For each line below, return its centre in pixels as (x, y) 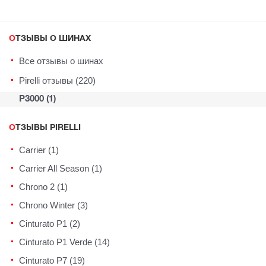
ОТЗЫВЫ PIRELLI (48, 128)
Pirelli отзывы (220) (57, 81)
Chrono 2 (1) (43, 187)
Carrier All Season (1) (61, 169)
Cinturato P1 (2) (50, 224)
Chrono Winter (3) (53, 205)
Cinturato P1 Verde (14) (64, 242)
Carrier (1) (39, 150)
